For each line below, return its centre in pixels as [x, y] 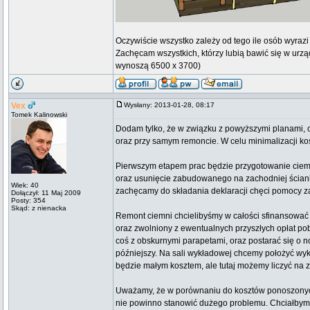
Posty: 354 [28, 200]
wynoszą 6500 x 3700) [158, 66]
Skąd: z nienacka [39, 208]
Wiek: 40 [25, 185]
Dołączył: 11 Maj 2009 [46, 193]
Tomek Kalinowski [39, 115]
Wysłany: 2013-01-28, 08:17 [172, 105]
